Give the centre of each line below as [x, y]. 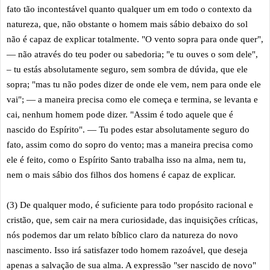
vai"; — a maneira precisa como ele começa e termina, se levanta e [132, 99]
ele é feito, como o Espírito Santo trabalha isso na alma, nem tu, [126, 159]
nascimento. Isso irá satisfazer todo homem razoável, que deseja [127, 250]
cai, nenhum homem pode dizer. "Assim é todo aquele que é [120, 114]
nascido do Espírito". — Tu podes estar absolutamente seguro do [128, 129]
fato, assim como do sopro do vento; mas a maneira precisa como [130, 144]
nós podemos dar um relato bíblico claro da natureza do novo [122, 235]
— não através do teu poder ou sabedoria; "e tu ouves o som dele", [132, 54]
